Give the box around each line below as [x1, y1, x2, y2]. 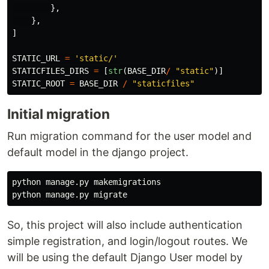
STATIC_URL [12, 53, 60, 64]
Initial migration [7, 106, 110, 122]
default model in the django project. [7, 146, 189, 159]
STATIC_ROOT [12, 79, 65, 89]
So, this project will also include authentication [7, 219, 243, 232]
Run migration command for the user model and [7, 130, 252, 143]
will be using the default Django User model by [7, 251, 243, 264]
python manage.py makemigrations [12, 177, 161, 187]
